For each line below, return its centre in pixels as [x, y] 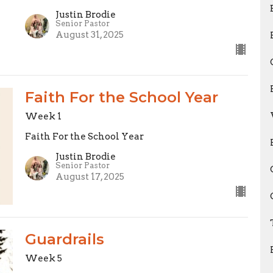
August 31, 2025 [89, 35]
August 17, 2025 [90, 177]
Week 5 [43, 258]
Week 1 [43, 117]
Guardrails [64, 239]
